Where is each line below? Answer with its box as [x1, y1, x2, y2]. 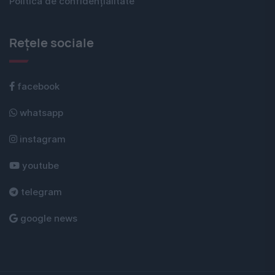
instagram [17, 134, 66, 145]
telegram [18, 187, 62, 198]
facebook [15, 81, 60, 93]
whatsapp [17, 107, 63, 119]
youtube [20, 160, 59, 172]
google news [18, 213, 77, 225]
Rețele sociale [9, 34, 94, 52]
